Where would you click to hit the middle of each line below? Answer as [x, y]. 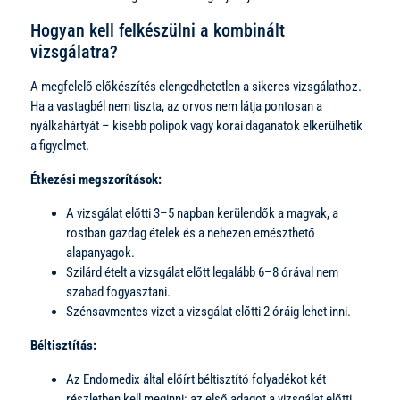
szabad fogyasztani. [118, 292]
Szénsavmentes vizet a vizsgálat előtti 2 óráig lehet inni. [208, 311]
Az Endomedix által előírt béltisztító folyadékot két [196, 379]
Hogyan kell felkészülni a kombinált [158, 30]
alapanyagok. [100, 252]
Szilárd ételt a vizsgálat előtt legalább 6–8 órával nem [202, 272]
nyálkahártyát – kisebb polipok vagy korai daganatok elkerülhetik [196, 125]
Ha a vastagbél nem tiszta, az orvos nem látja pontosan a [176, 106]
